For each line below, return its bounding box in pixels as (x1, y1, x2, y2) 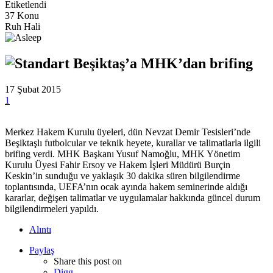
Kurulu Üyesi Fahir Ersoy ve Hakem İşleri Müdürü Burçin (5, 160, 230, 171)
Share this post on (54, 256, 122, 267)
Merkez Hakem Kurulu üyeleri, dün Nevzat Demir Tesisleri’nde (5, 127, 250, 138)
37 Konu (5, 10, 39, 21)
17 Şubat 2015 (5, 84, 61, 95)
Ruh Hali (5, 21, 40, 32)
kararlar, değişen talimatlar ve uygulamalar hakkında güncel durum (5, 193, 260, 204)
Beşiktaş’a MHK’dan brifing (73, 55, 253, 72)
